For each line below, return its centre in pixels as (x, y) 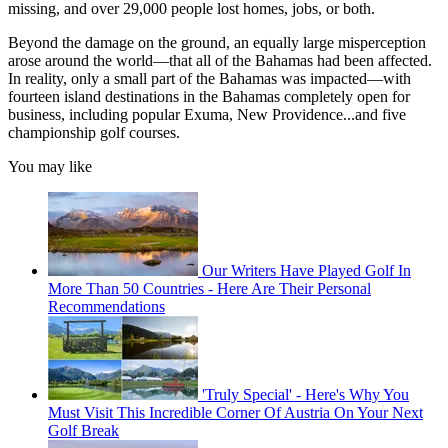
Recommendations (106, 307)
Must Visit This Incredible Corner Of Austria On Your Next (235, 413)
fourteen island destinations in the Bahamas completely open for (209, 97)
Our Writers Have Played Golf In (306, 271)
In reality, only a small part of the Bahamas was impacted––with (209, 79)
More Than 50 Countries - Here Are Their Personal (209, 289)
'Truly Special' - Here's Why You (305, 395)
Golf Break (83, 431)
